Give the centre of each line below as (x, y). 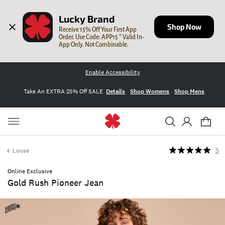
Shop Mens (190, 91)
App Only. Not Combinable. (94, 44)
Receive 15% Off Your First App (98, 29)
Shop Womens (150, 91)
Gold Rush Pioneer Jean (55, 183)
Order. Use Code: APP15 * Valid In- (102, 37)
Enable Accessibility (113, 72)
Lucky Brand (87, 19)
